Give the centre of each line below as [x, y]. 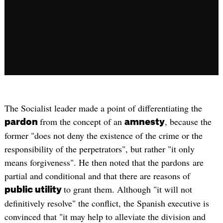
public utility [34, 190]
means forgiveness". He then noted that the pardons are [104, 163]
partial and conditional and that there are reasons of [97, 176]
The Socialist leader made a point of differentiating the [103, 108]
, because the [188, 122]
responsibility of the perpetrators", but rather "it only [99, 149]
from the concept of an [82, 122]
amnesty [144, 122]
